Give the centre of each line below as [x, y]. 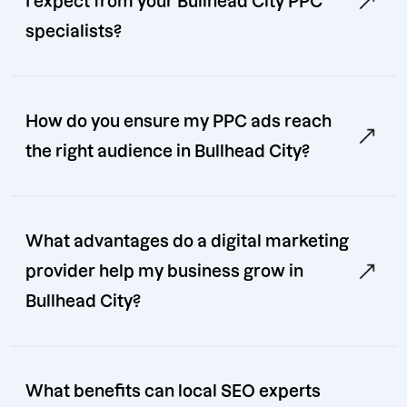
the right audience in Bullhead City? [168, 152]
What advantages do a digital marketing [187, 242]
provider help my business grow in [164, 272]
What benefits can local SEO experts [173, 392]
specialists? [74, 32]
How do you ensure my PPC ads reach [179, 122]
